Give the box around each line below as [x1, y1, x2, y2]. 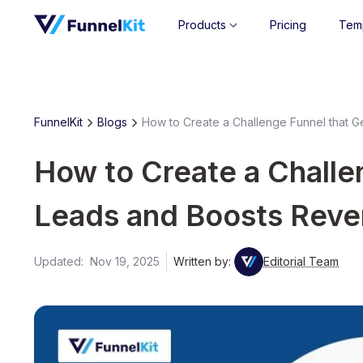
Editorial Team [263, 254, 339, 268]
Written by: [173, 254, 234, 268]
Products [177, 18, 226, 32]
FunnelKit [34, 115, 83, 129]
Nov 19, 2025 [90, 254, 160, 268]
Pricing [269, 18, 306, 32]
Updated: [34, 254, 90, 268]
